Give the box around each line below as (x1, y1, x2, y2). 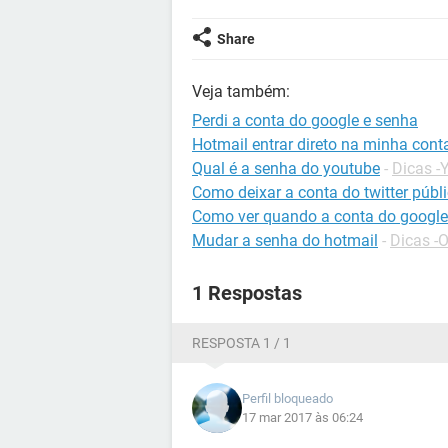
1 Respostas (192, 281, 302, 305)
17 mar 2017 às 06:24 (242, 410, 363, 425)
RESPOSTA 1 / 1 (192, 335, 291, 351)
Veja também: (192, 82, 290, 101)
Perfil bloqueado (242, 391, 333, 406)
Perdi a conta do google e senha (192, 111, 418, 130)
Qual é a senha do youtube (192, 159, 380, 178)
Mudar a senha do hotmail (192, 231, 378, 250)
